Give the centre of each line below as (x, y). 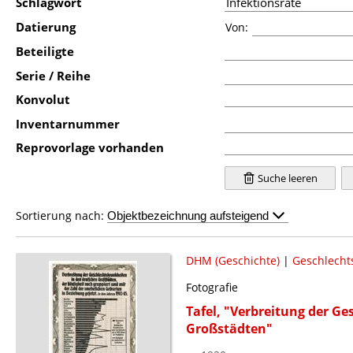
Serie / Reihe (53, 75)
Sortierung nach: (61, 215)
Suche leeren (286, 178)
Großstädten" (229, 328)
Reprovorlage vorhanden (90, 147)
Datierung (46, 26)
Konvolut (43, 99)
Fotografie (212, 287)
